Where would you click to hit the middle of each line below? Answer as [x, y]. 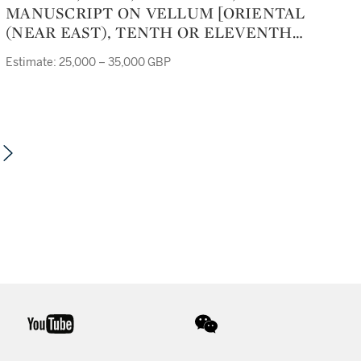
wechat [240, 324]
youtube [99, 322]
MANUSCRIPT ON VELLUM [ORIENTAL [156, 13]
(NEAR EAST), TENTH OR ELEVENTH [149, 32]
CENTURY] [47, 52]
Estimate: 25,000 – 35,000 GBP [88, 62]
